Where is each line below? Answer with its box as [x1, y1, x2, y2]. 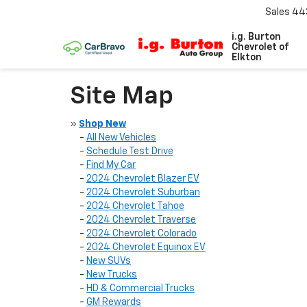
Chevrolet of [232, 42, 290, 52]
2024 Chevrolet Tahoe [86, 201, 184, 211]
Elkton [232, 53, 262, 62]
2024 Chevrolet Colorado [86, 229, 197, 238]
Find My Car [86, 160, 136, 170]
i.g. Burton [232, 32, 282, 42]
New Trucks [86, 270, 137, 280]
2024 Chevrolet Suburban [86, 188, 200, 197]
